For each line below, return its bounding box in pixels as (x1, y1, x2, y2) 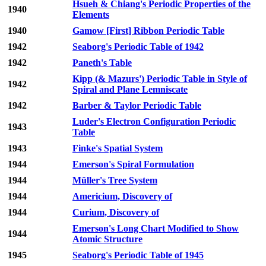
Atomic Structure (72, 234, 142, 245)
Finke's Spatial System (72, 143, 163, 154)
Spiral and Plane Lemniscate (72, 84, 188, 95)
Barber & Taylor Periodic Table (72, 100, 201, 111)
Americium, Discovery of (72, 191, 172, 202)
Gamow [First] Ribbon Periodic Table (72, 26, 224, 36)
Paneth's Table (72, 58, 132, 68)
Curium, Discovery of (72, 207, 159, 218)
